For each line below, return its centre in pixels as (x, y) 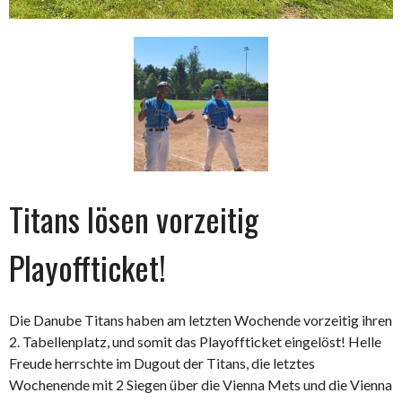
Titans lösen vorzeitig (134, 219)
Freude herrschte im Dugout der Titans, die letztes (162, 363)
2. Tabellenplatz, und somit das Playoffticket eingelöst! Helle (195, 342)
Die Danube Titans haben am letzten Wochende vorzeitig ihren (201, 320)
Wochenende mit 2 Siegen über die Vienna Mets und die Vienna (201, 385)
